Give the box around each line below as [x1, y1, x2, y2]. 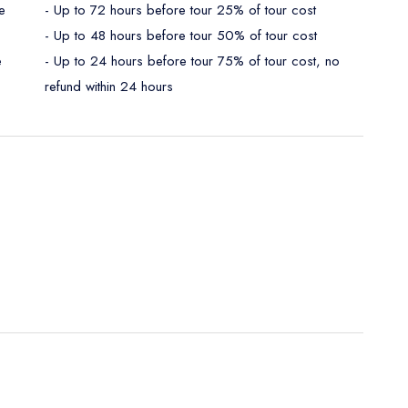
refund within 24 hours [45, 76, 173, 97]
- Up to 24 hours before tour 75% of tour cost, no [45, 50, 340, 71]
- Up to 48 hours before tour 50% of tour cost [45, 25, 317, 46]
